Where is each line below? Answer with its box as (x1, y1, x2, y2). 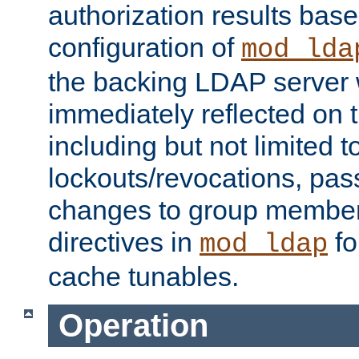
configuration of (48, 32, 241, 63)
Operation (58, 308, 208, 344)
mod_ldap (200, 229, 328, 260)
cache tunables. (48, 261, 239, 292)
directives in (48, 227, 200, 258)
